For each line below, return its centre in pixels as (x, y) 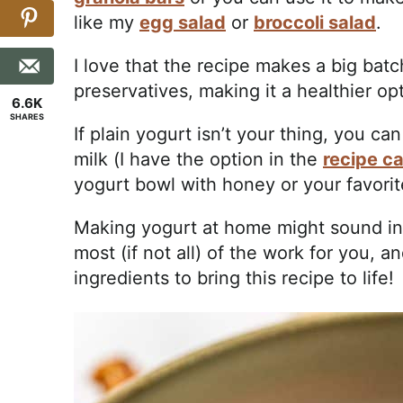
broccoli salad (315, 23)
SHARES (27, 116)
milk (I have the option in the (198, 160)
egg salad (183, 23)
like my (107, 23)
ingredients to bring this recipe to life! (234, 278)
